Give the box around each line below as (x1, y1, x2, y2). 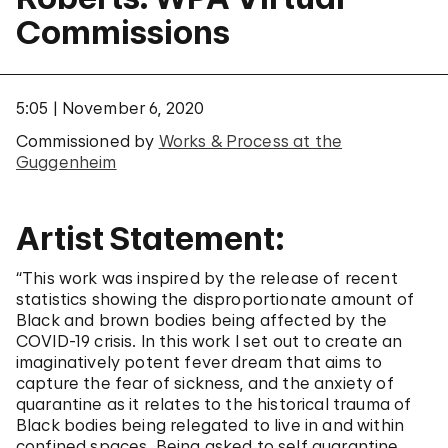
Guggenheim (16, 152, 117, 172)
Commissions (16, 13, 230, 52)
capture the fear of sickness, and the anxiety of (16, 373, 394, 393)
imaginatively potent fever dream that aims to (16, 352, 383, 372)
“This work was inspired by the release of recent (16, 268, 398, 288)
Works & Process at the (158, 131, 343, 151)
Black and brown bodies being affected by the (16, 310, 388, 330)
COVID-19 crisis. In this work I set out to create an (16, 331, 403, 351)
